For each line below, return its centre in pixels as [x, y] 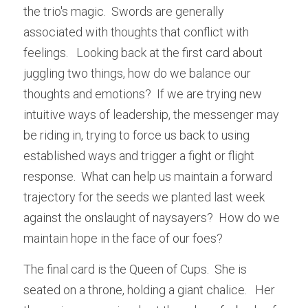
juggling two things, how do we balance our [137, 73]
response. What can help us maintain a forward [148, 176]
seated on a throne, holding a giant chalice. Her [149, 289]
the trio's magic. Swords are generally [124, 11]
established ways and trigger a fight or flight [139, 155]
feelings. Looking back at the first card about [143, 52]
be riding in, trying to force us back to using [136, 135]
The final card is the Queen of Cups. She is [135, 269]
